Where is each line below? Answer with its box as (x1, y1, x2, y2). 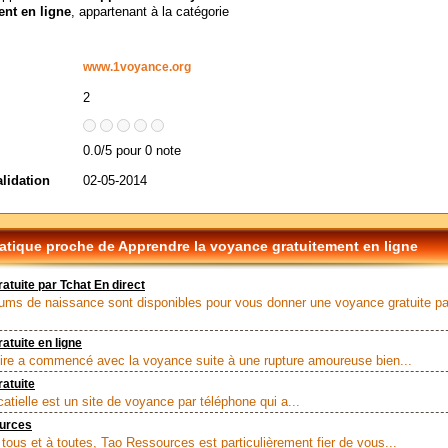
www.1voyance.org (83, 61, 191, 73)
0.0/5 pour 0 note (83, 143, 181, 158)
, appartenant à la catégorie (71, 4, 229, 19)
